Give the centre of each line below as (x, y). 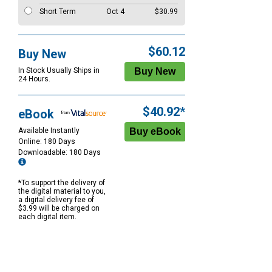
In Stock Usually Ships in (59, 71)
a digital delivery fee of (56, 200)
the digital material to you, (62, 192)
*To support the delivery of (62, 183)
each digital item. (47, 217)
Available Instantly (49, 131)
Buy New (42, 54)
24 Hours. (34, 79)
